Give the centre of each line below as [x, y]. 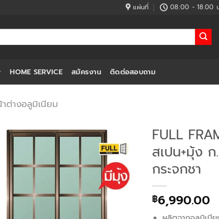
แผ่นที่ [141, 7]
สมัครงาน [86, 72]
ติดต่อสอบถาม [132, 72]
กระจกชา [177, 169]
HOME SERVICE [36, 72]
